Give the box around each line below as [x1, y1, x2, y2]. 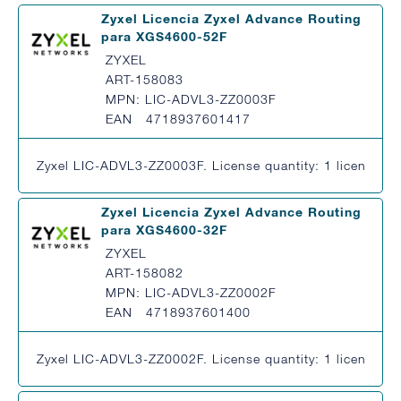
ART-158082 [106, 265, 183, 280]
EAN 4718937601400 [106, 304, 251, 320]
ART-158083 [106, 72, 183, 87]
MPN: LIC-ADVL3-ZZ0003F [106, 91, 277, 107]
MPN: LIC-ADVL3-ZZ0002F [106, 285, 277, 300]
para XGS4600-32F [101, 222, 227, 237]
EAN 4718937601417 [106, 111, 251, 126]
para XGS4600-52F [101, 29, 227, 44]
